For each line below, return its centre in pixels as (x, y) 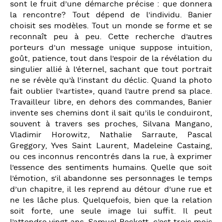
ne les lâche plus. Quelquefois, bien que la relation (111, 200)
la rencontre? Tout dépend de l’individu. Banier (111, 15)
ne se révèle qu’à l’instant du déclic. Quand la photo (111, 81)
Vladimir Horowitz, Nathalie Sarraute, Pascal (111, 135)
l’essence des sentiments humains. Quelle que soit (111, 168)
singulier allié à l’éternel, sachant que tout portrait (111, 70)
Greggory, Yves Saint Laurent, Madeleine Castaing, (111, 146)
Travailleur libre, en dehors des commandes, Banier (111, 102)
